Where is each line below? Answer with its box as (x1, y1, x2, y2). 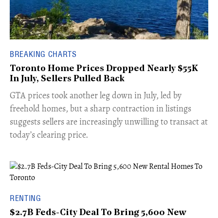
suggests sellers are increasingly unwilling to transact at (10, 116, 208, 128)
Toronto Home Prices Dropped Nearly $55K (10, 64, 198, 74)
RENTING (10, 193, 41, 203)
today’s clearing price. (10, 129, 88, 141)
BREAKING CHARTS (10, 49, 77, 59)
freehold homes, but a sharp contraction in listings (10, 103, 191, 115)
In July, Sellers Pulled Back (10, 74, 125, 84)
